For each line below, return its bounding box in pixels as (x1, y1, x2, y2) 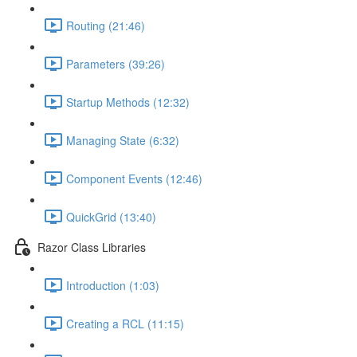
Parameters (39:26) (66, 55, 165, 72)
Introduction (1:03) (66, 277, 159, 293)
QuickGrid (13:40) (66, 208, 156, 225)
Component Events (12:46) (66, 170, 202, 186)
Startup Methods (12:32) (66, 93, 190, 110)
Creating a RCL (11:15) (66, 315, 184, 331)
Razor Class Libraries (37, 238, 146, 255)
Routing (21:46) (66, 17, 145, 33)
